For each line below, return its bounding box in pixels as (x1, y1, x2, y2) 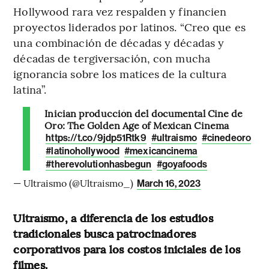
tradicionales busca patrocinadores (13, 226, 196, 241)
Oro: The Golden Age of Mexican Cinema (44, 118, 229, 132)
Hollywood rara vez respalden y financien (13, 4, 227, 19)
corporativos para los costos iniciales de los (13, 241, 241, 257)
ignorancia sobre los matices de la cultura (13, 66, 227, 82)
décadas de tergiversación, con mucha (13, 50, 210, 66)
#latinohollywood (46, 145, 119, 157)
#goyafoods (156, 159, 207, 171)
